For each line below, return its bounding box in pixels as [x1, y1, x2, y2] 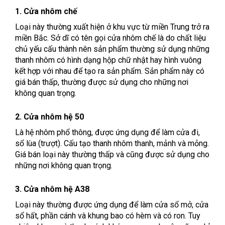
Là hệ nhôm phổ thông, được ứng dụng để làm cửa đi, [15, 128, 200, 138]
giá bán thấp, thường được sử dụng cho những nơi [15, 77, 188, 87]
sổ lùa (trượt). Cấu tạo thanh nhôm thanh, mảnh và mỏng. [15, 139, 209, 149]
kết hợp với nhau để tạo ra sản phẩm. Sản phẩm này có [15, 66, 204, 76]
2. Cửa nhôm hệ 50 [15, 112, 84, 122]
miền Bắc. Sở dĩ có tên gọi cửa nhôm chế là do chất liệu [15, 33, 206, 43]
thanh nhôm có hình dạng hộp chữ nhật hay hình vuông [15, 55, 201, 65]
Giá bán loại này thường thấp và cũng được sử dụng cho [15, 150, 209, 160]
